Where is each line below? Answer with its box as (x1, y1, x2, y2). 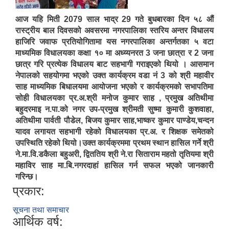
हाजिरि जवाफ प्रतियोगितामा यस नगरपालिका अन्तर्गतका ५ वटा (15, 37, 214, 47)
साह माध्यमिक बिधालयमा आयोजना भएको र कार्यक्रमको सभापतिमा (15, 82, 214, 91)
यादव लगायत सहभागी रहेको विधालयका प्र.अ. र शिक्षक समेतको (15, 127, 214, 136)
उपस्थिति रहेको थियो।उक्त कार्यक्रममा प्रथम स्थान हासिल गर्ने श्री (15, 139, 214, 148)
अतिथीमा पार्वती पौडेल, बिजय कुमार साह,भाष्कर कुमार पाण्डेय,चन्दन (15, 116, 214, 125)
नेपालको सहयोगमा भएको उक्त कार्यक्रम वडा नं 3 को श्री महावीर (15, 71, 214, 80)
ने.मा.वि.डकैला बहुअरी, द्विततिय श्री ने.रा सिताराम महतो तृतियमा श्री (15, 150, 214, 159)
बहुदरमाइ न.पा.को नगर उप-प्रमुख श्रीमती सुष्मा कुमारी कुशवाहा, (15, 105, 214, 114)
